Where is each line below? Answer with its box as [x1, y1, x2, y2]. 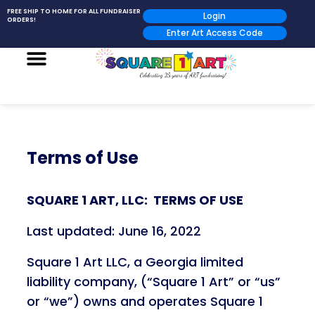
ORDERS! [7, 15, 36, 24]
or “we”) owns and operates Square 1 [26, 292, 263, 310]
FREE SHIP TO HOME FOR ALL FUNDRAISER [7, 7, 141, 15]
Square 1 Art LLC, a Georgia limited [26, 253, 243, 271]
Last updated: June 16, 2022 [26, 222, 201, 240]
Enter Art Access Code [166, 27, 263, 39]
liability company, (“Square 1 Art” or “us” [26, 273, 281, 290]
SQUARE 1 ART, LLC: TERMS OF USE [26, 191, 243, 209]
